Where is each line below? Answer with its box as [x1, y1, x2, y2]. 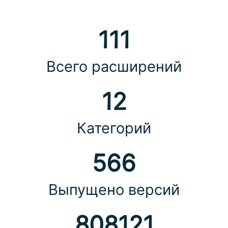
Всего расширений [46, 57, 182, 75]
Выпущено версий [48, 180, 180, 198]
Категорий [77, 119, 151, 137]
